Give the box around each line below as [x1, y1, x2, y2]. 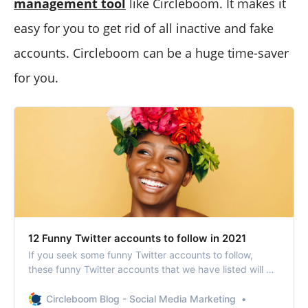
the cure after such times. [28, 278, 143, 290]
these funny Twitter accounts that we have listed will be [28, 263, 278, 276]
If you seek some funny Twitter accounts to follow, [28, 249, 253, 261]
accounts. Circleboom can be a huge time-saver [14, 45, 289, 62]
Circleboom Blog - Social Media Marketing [46, 293, 236, 305]
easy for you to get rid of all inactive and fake [14, 20, 274, 37]
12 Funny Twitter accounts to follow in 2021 [28, 232, 246, 245]
